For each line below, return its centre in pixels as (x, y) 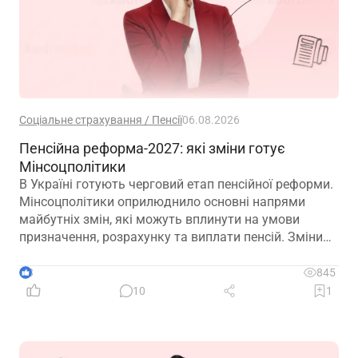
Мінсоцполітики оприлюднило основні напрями (162, 202)
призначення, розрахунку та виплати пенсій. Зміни (171, 237)
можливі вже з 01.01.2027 (96, 255)
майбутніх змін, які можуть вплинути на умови (159, 220)
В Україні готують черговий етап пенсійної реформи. (176, 185)
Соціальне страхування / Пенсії (101, 120)
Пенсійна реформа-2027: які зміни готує (152, 149)
